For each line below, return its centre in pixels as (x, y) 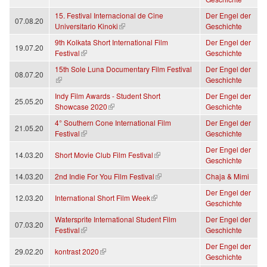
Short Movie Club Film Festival (104, 155)
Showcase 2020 (81, 107)
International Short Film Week (103, 198)
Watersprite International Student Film (116, 219)
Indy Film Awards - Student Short (108, 96)
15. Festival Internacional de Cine (109, 15)
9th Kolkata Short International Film (111, 42)
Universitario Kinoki (86, 26)
